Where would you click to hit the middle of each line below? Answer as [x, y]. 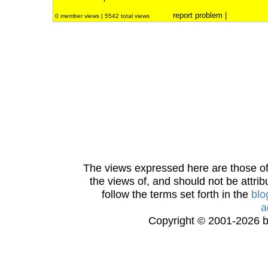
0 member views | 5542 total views [103, 16]
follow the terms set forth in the [176, 194]
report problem [198, 15]
